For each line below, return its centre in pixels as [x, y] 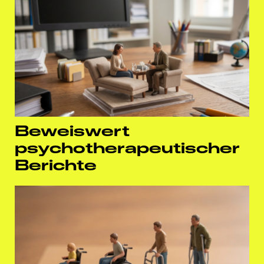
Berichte [56, 165]
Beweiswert [72, 131]
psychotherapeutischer [127, 148]
